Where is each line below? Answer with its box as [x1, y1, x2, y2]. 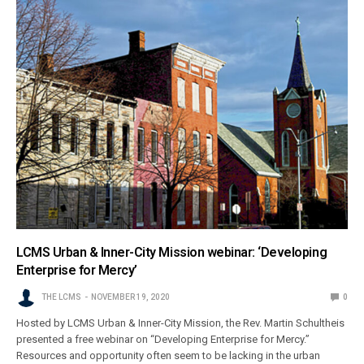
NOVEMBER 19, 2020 [91, 292, 170, 301]
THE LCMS [41, 292, 81, 301]
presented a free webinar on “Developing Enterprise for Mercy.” [16, 332, 310, 345]
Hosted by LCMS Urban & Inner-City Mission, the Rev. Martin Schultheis [16, 316, 345, 329]
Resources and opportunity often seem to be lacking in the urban [16, 349, 321, 362]
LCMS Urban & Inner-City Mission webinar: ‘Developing [16, 244, 327, 260]
